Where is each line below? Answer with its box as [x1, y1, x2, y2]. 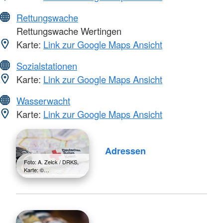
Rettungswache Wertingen [14, 24, 121, 37]
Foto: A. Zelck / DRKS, [24, 157, 79, 166]
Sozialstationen [16, 59, 77, 72]
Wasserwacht [16, 94, 70, 107]
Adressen [105, 144, 146, 158]
